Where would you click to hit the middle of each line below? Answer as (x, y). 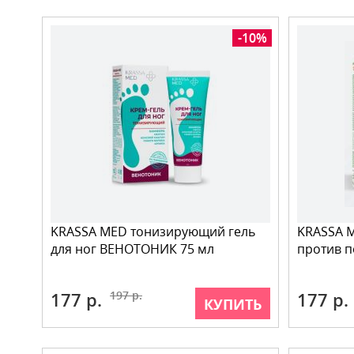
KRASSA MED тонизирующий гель (153, 232)
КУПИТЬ (233, 304)
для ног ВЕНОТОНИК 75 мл (132, 249)
